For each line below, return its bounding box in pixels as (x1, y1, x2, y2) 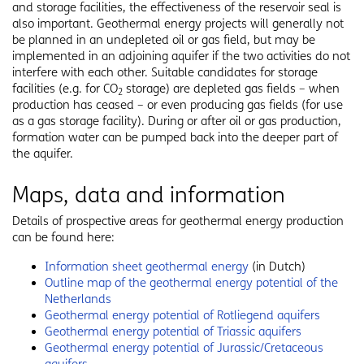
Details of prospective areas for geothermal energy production (12, 214, 344, 228)
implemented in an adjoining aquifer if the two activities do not (12, 49, 350, 63)
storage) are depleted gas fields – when (123, 81, 340, 96)
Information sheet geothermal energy (45, 259, 252, 274)
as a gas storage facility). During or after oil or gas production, (12, 114, 341, 128)
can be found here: (12, 230, 115, 245)
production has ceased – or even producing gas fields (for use (12, 97, 343, 112)
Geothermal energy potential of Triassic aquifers (45, 324, 301, 339)
